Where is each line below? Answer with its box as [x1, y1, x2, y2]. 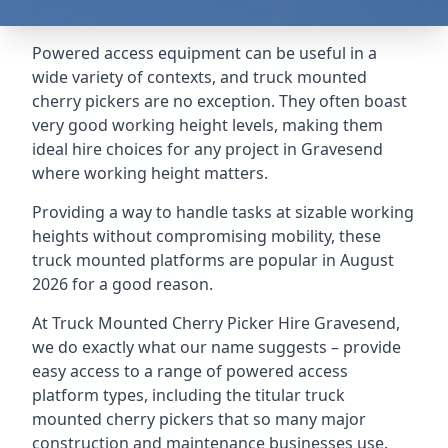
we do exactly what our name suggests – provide [32, 336, 401, 358]
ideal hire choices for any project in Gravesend [32, 138, 383, 160]
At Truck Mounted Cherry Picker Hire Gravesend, [32, 312, 400, 334]
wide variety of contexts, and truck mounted [32, 66, 367, 88]
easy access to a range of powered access [32, 360, 348, 382]
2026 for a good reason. [32, 273, 213, 295]
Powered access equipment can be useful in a [32, 42, 377, 64]
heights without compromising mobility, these [32, 225, 381, 247]
